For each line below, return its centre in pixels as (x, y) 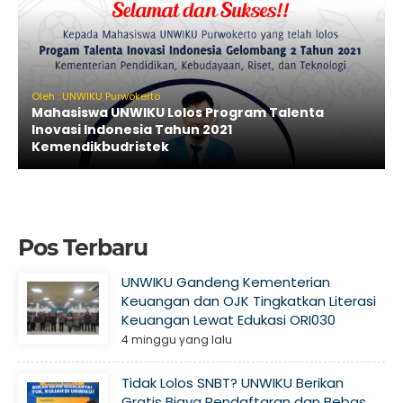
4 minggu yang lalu (177, 339)
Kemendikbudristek (100, 146)
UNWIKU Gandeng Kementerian (226, 282)
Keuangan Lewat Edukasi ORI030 (228, 319)
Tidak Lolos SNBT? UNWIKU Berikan (233, 382)
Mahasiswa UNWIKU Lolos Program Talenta (178, 112)
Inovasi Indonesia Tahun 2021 (132, 129)
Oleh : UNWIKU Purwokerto (96, 96)
